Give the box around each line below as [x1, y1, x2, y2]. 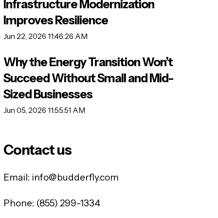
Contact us [3, 142, 72, 159]
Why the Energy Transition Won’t [3, 55, 173, 70]
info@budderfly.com [31, 171, 119, 183]
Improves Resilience [3, 13, 108, 27]
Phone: [3, 197, 34, 209]
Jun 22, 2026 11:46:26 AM [3, 31, 88, 41]
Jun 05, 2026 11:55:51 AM [3, 106, 85, 115]
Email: [3, 171, 30, 183]
